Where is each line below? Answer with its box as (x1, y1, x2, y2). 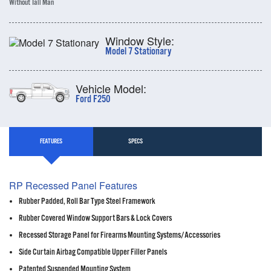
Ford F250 (76, 93, 110, 106)
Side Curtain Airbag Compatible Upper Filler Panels (19, 247, 167, 258)
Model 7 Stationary (105, 45, 171, 59)
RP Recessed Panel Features (9, 178, 137, 192)
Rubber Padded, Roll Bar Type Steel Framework (19, 196, 155, 207)
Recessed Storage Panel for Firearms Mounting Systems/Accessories (19, 230, 220, 241)
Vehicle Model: (76, 80, 146, 97)
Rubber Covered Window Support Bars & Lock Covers (19, 213, 172, 224)
